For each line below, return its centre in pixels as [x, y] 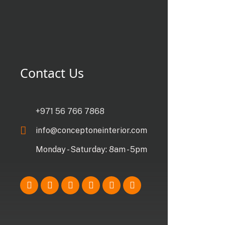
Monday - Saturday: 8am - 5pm [92, 149]
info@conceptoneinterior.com [92, 130]
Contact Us [52, 73]
